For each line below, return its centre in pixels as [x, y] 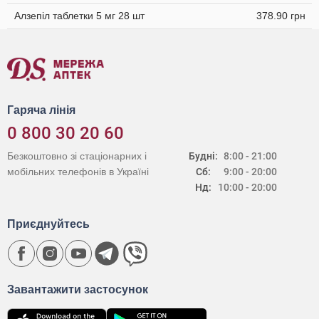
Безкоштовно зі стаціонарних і [77, 156]
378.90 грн [281, 16]
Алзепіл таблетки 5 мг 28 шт [79, 16]
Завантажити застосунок [78, 289]
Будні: [204, 156]
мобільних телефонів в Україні [78, 172]
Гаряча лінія [41, 110]
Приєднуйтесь [48, 224]
